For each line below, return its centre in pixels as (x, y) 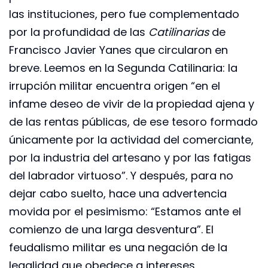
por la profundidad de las (79, 32)
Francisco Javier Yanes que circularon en (118, 50)
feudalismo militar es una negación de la (118, 248)
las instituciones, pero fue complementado (124, 14)
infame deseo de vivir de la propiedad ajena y (132, 104)
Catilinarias (179, 32)
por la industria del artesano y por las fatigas (130, 158)
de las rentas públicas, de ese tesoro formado (133, 122)
